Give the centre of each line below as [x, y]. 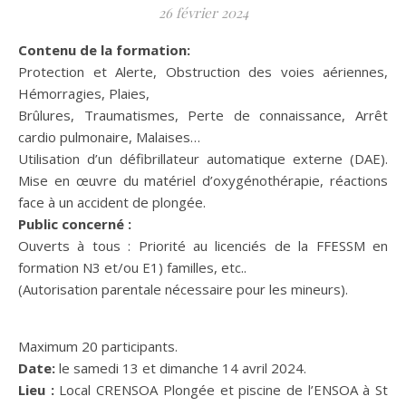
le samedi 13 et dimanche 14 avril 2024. [181, 367]
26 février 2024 [203, 12]
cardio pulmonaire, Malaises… [109, 136]
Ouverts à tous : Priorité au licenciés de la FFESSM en [203, 245]
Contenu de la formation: [109, 49]
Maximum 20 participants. [98, 346]
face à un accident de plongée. [112, 202]
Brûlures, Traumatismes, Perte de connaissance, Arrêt [203, 115]
